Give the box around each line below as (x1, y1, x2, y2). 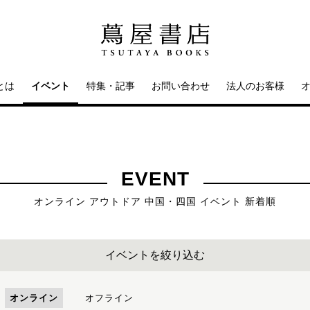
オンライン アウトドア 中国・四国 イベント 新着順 (34, 196, 276, 207)
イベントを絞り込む (105, 249, 205, 261)
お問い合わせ (152, 80, 210, 91)
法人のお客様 (226, 80, 284, 91)
